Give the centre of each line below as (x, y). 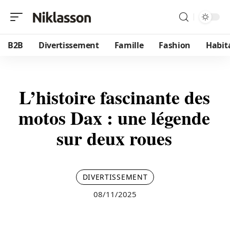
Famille (129, 45)
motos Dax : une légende (114, 118)
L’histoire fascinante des (114, 97)
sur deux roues (114, 138)
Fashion (175, 45)
